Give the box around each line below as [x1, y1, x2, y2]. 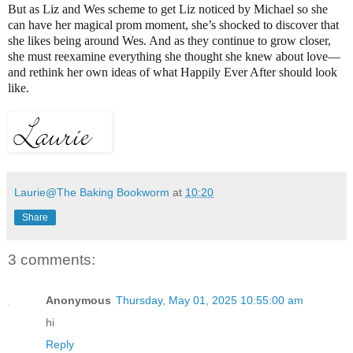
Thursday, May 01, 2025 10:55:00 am [116, 294, 303, 307]
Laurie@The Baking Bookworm [14, 185, 169, 199]
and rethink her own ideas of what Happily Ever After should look [8, 65, 337, 79]
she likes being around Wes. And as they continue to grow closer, [8, 33, 331, 47]
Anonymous [46, 294, 111, 307]
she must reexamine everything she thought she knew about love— [8, 49, 340, 63]
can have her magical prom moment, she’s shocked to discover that [8, 17, 339, 32]
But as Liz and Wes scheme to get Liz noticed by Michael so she [8, 2, 328, 16]
